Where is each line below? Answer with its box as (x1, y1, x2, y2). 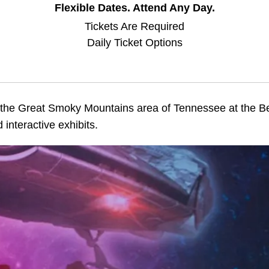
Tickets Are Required (85, 20, 184, 32)
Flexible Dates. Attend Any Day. (54, 2, 215, 14)
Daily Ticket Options (86, 37, 183, 49)
